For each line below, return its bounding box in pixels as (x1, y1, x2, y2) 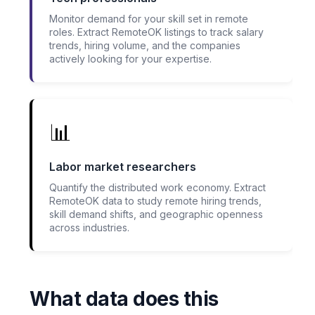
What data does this (30, 287, 219, 311)
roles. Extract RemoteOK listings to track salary (49, 26, 264, 39)
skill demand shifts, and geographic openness (49, 208, 263, 221)
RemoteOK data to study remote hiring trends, (49, 195, 262, 207)
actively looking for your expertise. (49, 53, 212, 65)
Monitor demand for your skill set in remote (49, 13, 248, 25)
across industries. (49, 221, 129, 234)
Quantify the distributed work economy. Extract (49, 181, 266, 194)
